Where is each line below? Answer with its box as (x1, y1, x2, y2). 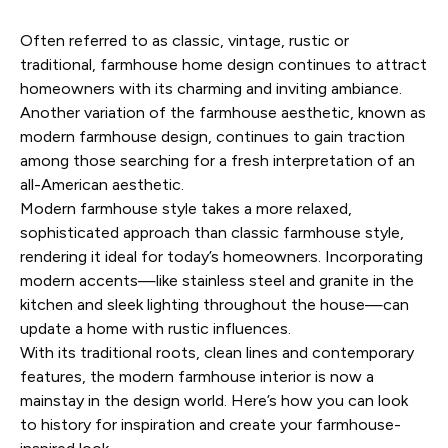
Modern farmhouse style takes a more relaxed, (20, 199, 352, 218)
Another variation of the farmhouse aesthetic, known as (20, 103, 426, 122)
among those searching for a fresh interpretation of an (20, 151, 415, 170)
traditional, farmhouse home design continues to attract (20, 55, 427, 74)
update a (20, 319, 87, 338)
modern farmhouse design (20, 127, 208, 146)
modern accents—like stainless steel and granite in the (20, 271, 414, 290)
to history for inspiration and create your (20, 415, 316, 434)
